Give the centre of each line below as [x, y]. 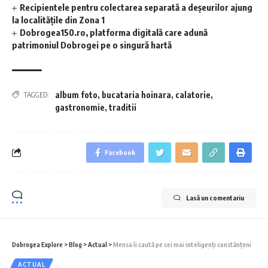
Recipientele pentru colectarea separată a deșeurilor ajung [136, 7]
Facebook [120, 152]
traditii [123, 107]
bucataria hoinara [136, 95]
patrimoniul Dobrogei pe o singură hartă [92, 45]
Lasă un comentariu [215, 197]
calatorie [193, 95]
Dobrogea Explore [37, 244]
